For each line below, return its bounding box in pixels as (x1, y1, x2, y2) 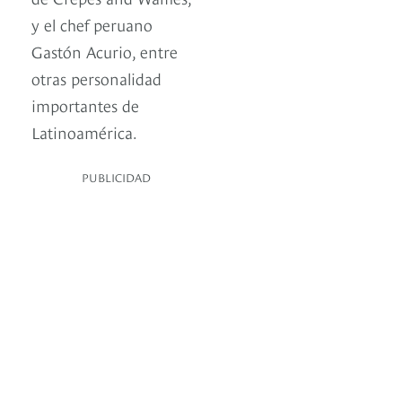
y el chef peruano (31, 13, 153, 36)
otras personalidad (31, 66, 162, 90)
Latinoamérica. (31, 120, 137, 144)
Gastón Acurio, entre (31, 39, 178, 63)
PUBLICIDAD (82, 169, 151, 186)
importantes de (31, 93, 139, 117)
